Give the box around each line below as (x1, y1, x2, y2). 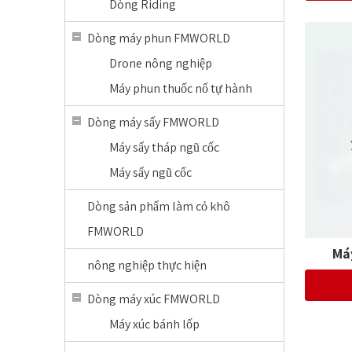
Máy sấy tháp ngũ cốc (109, 139, 219, 156)
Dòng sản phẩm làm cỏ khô (87, 198, 230, 214)
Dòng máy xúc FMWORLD (87, 291, 220, 307)
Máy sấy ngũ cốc (109, 164, 192, 181)
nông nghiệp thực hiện (87, 257, 207, 273)
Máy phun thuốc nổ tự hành (109, 80, 252, 97)
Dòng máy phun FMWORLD (87, 30, 230, 46)
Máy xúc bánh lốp (109, 316, 200, 332)
